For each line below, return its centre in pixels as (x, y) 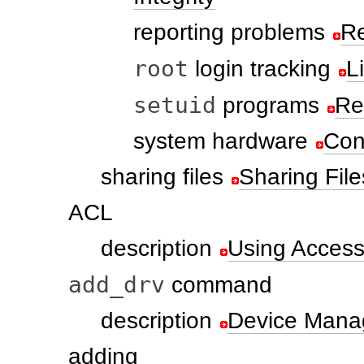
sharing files (162, 177)
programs (268, 105)
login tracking (260, 69)
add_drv (117, 285)
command (219, 285)
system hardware (221, 141)
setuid (175, 105)
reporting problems (229, 32)
